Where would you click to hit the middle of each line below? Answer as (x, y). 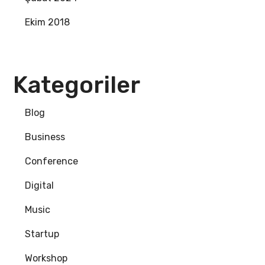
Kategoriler (77, 85)
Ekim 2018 (48, 22)
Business (45, 137)
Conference (52, 161)
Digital (40, 186)
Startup (42, 234)
